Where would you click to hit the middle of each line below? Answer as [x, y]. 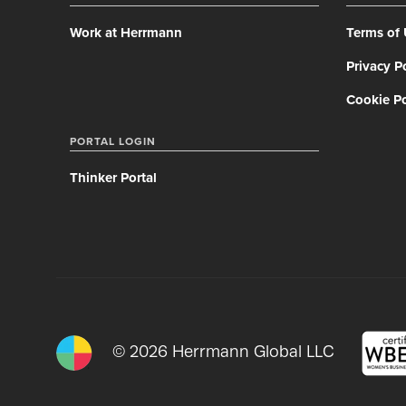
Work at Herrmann [126, 33]
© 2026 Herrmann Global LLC [235, 352]
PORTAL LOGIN [113, 141]
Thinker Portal [113, 178]
